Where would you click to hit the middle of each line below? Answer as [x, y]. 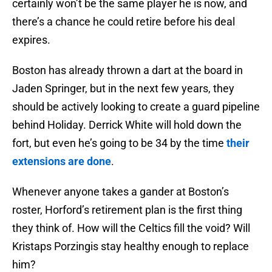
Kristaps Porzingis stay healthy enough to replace [131, 246]
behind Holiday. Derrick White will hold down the [127, 125]
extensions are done [62, 161]
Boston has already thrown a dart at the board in [127, 70]
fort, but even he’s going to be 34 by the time [119, 143]
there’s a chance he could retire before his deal [124, 22]
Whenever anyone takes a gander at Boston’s [121, 192]
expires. [31, 40]
